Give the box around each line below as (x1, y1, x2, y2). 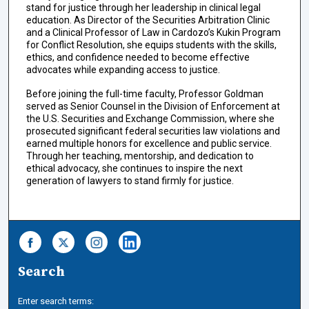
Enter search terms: (18, 296, 94, 307)
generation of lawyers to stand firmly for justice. (26, 175, 234, 186)
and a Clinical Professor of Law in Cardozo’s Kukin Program (26, 26, 281, 38)
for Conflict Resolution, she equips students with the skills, (26, 39, 277, 50)
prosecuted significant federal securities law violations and (26, 125, 280, 137)
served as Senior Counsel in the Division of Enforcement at (26, 100, 280, 112)
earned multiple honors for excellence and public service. (26, 137, 272, 149)
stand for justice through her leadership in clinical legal (26, 1, 261, 13)
